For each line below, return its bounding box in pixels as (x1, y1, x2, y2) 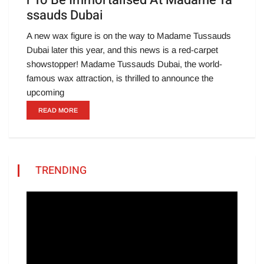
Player (26, 207, 51, 217)
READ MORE (38, 107, 78, 114)
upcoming (27, 87, 64, 98)
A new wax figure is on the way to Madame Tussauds (27, 31, 231, 41)
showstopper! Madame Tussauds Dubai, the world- (27, 59, 222, 70)
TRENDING (35, 163, 87, 179)
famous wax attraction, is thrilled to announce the (27, 73, 213, 84)
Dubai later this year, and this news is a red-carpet (27, 45, 218, 55)
